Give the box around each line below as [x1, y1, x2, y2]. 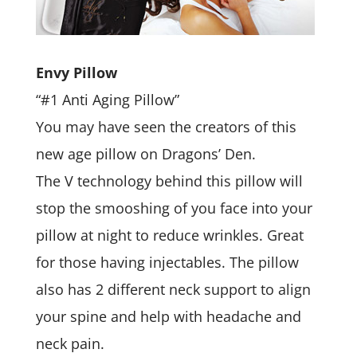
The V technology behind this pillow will [35, 171, 303, 190]
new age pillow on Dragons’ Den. [35, 144, 256, 163]
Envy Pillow [35, 63, 117, 82]
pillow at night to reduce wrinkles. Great [35, 226, 304, 245]
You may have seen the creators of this [35, 117, 296, 136]
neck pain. [35, 334, 104, 353]
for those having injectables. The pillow [35, 253, 299, 272]
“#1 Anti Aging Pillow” [35, 90, 179, 109]
